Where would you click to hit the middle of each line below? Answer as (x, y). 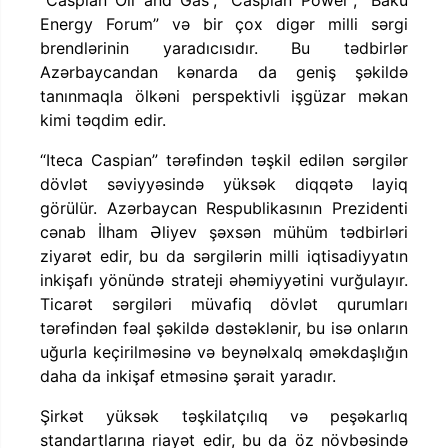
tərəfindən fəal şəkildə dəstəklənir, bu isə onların (224, 327)
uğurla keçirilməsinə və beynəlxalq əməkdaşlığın (224, 351)
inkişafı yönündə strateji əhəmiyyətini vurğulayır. (224, 279)
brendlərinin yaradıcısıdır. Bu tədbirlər (224, 47)
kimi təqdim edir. (103, 119)
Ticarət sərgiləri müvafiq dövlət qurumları (224, 303)
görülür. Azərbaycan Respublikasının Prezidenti (224, 207)
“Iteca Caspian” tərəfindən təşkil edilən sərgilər (224, 159)
